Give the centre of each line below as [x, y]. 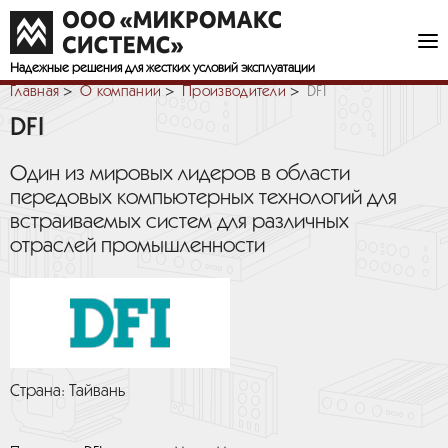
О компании [121, 92]
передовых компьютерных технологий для [203, 198]
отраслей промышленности [137, 246]
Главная [35, 92]
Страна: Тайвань [67, 391]
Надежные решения [67, 68]
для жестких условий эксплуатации [220, 68]
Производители [234, 92]
